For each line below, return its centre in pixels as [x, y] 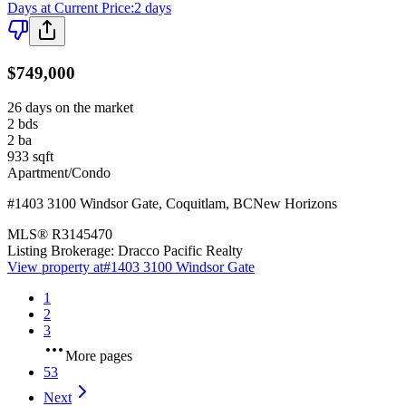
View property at [55, 267]
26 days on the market [70, 108]
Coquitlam [196, 204]
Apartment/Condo [59, 173]
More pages [99, 356]
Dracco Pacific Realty [180, 251]
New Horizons [295, 204]
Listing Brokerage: [61, 251]
